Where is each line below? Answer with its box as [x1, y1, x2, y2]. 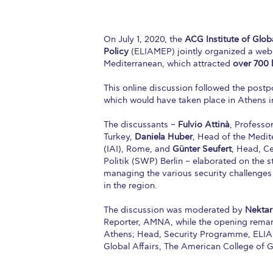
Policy [104, 46, 129, 57]
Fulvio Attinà [178, 119, 230, 130]
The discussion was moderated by [104, 204, 245, 215]
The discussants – [104, 119, 178, 130]
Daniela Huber [135, 131, 193, 142]
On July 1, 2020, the [104, 34, 185, 44]
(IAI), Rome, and [104, 143, 172, 154]
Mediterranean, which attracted [104, 58, 233, 69]
